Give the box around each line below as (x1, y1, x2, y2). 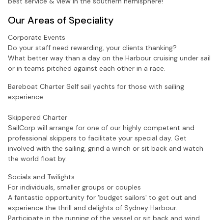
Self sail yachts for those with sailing (64, 82, 184, 91)
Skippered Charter (8, 112, 67, 122)
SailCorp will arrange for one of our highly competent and (8, 123, 194, 132)
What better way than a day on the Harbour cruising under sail (8, 53, 211, 62)
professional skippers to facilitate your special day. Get (8, 133, 187, 142)
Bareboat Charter (8, 82, 64, 91)
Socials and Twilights (8, 172, 75, 181)
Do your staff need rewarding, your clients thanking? (8, 43, 177, 52)
